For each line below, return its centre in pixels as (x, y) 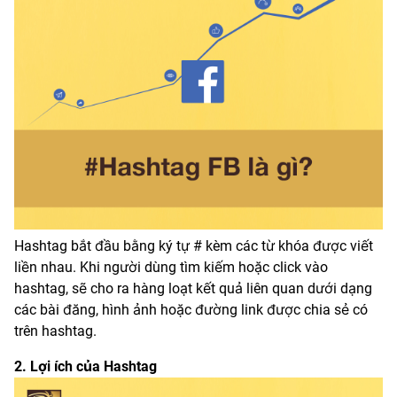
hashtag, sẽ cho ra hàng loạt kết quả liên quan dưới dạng (193, 288)
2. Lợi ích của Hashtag (86, 366)
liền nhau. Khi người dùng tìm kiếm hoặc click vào (171, 267)
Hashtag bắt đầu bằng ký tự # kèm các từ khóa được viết (194, 245)
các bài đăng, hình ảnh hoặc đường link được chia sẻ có (191, 309)
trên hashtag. (55, 331)
